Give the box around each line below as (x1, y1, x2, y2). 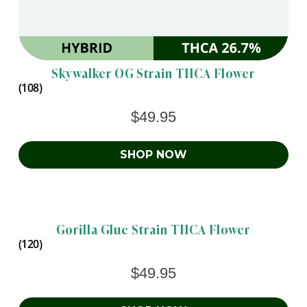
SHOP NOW (119, 147, 187, 161)
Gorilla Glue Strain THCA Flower (56, 219, 251, 238)
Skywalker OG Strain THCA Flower (51, 63, 256, 82)
